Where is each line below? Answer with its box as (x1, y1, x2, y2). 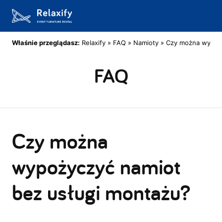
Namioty (133, 39, 159, 47)
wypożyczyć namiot (12, 152, 180, 181)
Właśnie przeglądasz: (12, 39, 80, 47)
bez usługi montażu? (12, 178, 190, 207)
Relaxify (82, 39, 106, 47)
